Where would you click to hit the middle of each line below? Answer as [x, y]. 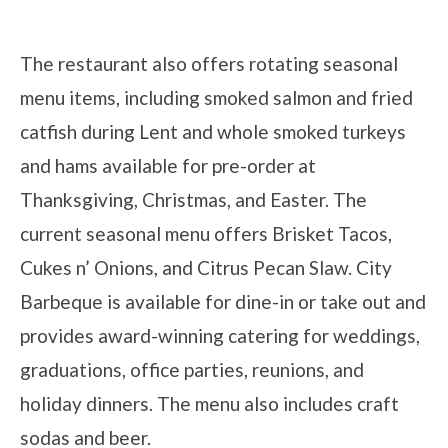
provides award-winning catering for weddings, [220, 335]
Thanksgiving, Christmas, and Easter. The [193, 199]
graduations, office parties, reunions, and [192, 369]
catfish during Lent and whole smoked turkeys [213, 131]
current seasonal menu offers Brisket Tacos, [206, 233]
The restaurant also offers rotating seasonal [209, 63]
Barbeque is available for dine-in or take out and [223, 301]
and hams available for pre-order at [168, 165]
